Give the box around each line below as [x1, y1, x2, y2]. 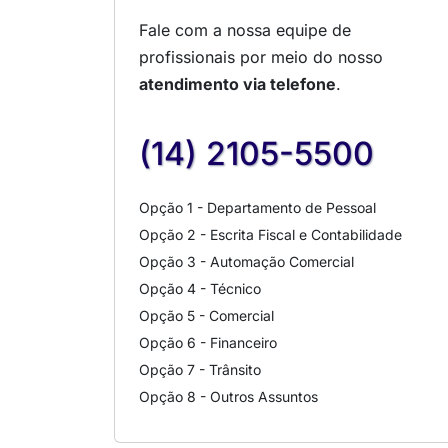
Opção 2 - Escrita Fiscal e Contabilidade [139, 226, 402, 244]
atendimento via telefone [139, 74, 336, 95]
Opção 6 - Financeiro [139, 334, 277, 352]
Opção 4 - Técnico [139, 280, 261, 298]
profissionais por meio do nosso [139, 47, 383, 68]
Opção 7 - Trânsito [139, 361, 261, 379]
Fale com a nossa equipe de [139, 20, 351, 41]
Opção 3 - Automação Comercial [139, 253, 354, 271]
